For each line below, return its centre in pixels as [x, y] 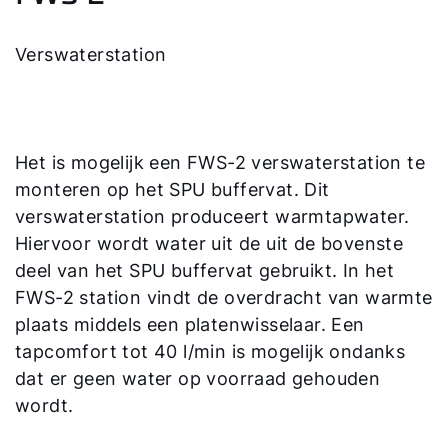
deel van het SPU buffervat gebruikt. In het [205, 271]
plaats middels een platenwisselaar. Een [190, 325]
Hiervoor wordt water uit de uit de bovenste [209, 244]
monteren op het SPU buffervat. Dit [172, 190]
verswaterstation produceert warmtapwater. [212, 217]
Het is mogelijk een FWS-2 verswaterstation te [220, 163]
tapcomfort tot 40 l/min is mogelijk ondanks [210, 352]
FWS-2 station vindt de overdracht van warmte [224, 298]
